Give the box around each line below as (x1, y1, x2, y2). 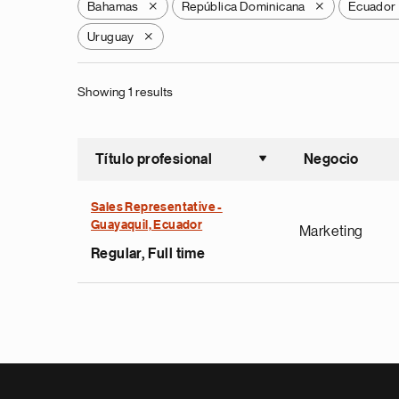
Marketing (299, 224, 363, 239)
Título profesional (95, 152, 213, 167)
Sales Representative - (91, 201, 223, 214)
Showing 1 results (77, 85, 174, 98)
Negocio (304, 152, 359, 167)
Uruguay (87, 30, 134, 43)
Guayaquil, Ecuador (91, 219, 203, 232)
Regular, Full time (91, 247, 206, 261)
